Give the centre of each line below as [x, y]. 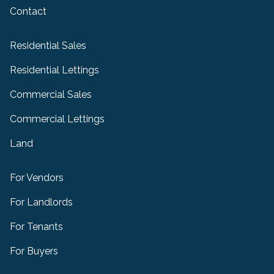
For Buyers [34, 251]
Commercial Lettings [57, 119]
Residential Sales [48, 46]
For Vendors [37, 178]
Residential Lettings [54, 70]
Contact [28, 12]
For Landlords [41, 202]
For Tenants [36, 227]
